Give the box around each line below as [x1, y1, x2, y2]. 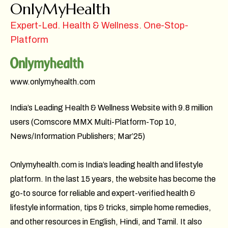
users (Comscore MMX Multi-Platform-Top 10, [10, 117, 177, 126]
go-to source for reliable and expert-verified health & [10, 188, 195, 197]
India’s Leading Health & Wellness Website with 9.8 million [10, 103, 213, 112]
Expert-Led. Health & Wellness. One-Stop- [10, 20, 188, 31]
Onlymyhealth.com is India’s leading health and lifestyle [10, 160, 203, 169]
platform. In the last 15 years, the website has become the [10, 174, 216, 183]
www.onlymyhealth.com [10, 77, 95, 86]
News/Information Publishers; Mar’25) [10, 131, 145, 140]
